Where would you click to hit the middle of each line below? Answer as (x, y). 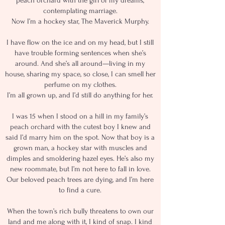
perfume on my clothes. (80, 85)
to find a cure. (80, 190)
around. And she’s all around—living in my (80, 64)
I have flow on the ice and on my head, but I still (80, 42)
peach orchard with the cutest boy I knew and (80, 127)
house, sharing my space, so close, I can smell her (80, 74)
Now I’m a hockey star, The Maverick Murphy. (80, 21)
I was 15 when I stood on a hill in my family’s (80, 116)
